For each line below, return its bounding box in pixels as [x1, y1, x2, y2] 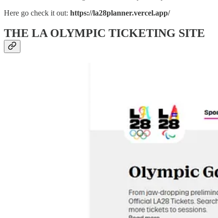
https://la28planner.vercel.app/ [70, 8, 170, 17]
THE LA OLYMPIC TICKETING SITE [4, 27, 205, 40]
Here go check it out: [4, 8, 70, 17]
